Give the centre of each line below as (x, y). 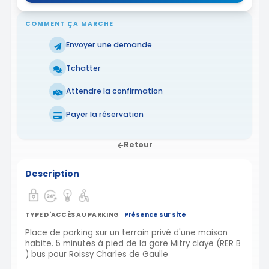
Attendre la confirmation (114, 91)
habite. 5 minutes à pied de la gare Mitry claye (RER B (133, 244)
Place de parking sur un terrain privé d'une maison (126, 233)
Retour (138, 145)
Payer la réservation (105, 114)
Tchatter (83, 68)
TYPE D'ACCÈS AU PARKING (72, 215)
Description (52, 174)
